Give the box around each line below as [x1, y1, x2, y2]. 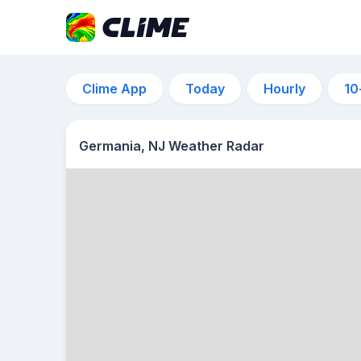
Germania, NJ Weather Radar [79, 138, 264, 154]
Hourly [263, 81, 305, 97]
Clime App [82, 81, 147, 97]
